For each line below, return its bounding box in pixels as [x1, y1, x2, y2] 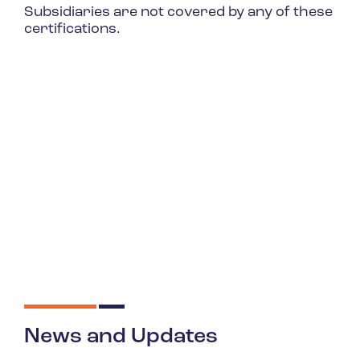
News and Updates [24, 326, 218, 349]
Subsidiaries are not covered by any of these [23, 4, 333, 20]
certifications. [23, 21, 121, 37]
